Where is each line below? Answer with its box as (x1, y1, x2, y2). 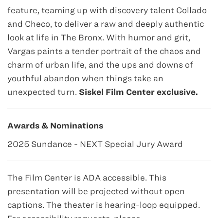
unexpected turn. (7, 87, 79, 96)
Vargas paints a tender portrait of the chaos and (7, 46, 201, 55)
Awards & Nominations (7, 121, 103, 130)
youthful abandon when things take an (7, 73, 163, 83)
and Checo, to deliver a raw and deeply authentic (7, 19, 204, 28)
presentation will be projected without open (7, 186, 185, 196)
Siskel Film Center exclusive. (79, 87, 200, 96)
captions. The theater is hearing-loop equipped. (7, 200, 200, 209)
